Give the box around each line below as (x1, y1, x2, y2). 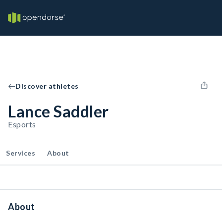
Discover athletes (15, 82, 79, 90)
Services (6, 149, 35, 157)
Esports (8, 119, 36, 129)
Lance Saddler (8, 102, 109, 121)
